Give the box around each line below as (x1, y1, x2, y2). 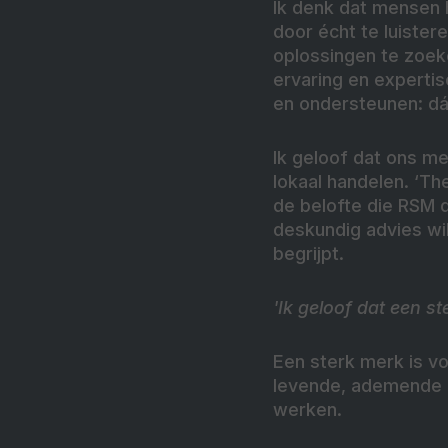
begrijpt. (273, 243, 344, 265)
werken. (273, 399, 342, 421)
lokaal (273, 171, 327, 193)
